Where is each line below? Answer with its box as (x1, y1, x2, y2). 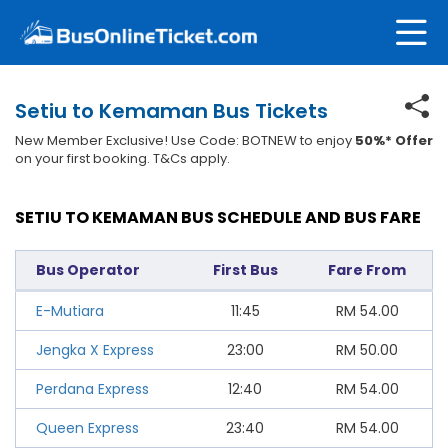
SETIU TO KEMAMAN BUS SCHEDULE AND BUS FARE (15, 205, 421, 229)
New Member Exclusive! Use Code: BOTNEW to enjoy (15, 130, 355, 150)
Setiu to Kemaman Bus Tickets (15, 96, 328, 125)
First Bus (212, 259, 278, 280)
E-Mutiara (36, 300, 104, 321)
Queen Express (36, 417, 139, 438)
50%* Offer (355, 130, 433, 150)
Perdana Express (36, 378, 149, 399)
